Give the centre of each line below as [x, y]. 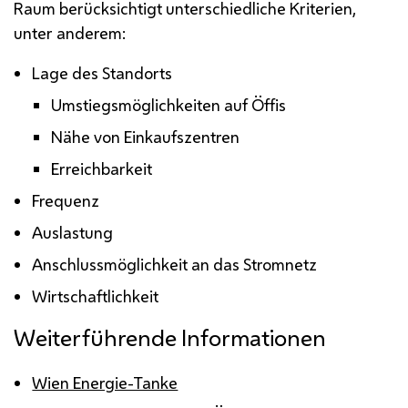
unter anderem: [70, 32]
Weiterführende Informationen [170, 337]
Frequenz [66, 200]
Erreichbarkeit [101, 168]
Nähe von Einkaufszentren [145, 136]
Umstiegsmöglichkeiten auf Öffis [168, 104]
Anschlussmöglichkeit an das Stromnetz [175, 264]
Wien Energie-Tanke [105, 382]
